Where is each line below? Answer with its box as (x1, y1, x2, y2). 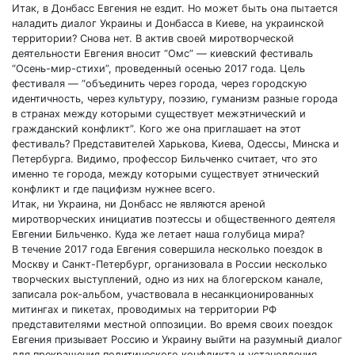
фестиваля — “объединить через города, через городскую (12, 77, 307, 90)
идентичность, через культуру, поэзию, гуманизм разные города (12, 92, 338, 105)
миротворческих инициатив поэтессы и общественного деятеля (12, 212, 335, 225)
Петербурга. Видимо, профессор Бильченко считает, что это (12, 152, 318, 165)
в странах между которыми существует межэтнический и (12, 107, 306, 120)
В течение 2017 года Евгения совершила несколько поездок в (12, 242, 323, 255)
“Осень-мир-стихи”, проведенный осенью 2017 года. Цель (12, 62, 305, 74)
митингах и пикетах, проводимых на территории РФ (12, 303, 277, 315)
